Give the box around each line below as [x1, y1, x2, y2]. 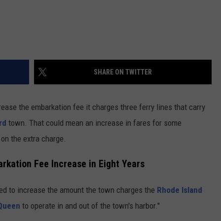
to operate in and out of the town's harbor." [20, 201, 160, 211]
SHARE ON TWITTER [94, 68, 152, 76]
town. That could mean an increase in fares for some [6, 118, 182, 128]
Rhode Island [157, 185, 202, 195]
